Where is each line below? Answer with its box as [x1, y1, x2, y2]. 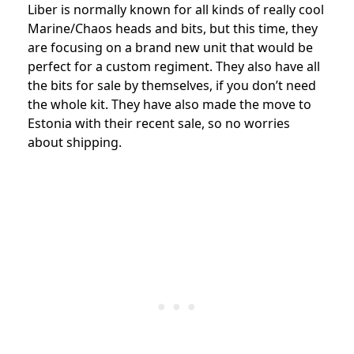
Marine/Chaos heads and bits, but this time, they [28, 19, 318, 37]
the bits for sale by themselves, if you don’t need [28, 76, 316, 94]
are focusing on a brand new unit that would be [28, 38, 313, 56]
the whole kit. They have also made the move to [28, 95, 311, 113]
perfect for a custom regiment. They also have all [28, 57, 320, 75]
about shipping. [28, 133, 122, 151]
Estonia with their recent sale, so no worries [28, 114, 290, 132]
